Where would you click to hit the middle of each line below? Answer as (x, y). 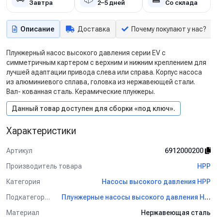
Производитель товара (44, 166)
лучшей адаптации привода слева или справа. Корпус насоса (104, 72)
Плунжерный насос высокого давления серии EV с (86, 53)
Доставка (94, 29)
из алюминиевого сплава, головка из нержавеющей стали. (101, 82)
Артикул (19, 150)
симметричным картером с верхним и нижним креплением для (106, 62)
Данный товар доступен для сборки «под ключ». (93, 108)
